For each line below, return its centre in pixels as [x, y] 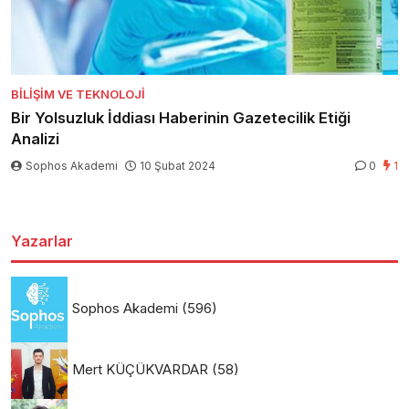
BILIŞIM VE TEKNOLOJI [78, 94]
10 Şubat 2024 [178, 166]
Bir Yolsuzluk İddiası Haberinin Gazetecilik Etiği [181, 118]
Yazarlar [42, 241]
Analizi [35, 139]
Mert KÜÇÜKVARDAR [140, 369]
